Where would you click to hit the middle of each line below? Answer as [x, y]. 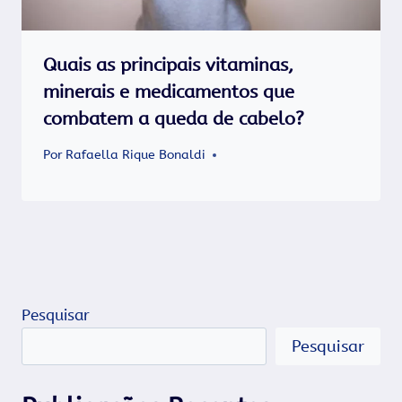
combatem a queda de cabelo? [174, 119]
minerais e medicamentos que [169, 92]
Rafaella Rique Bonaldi [136, 155]
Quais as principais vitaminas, [168, 66]
